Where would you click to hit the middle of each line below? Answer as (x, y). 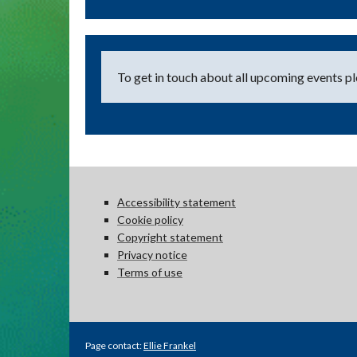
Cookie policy (150, 220)
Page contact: (114, 345)
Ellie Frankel (170, 345)
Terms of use (150, 273)
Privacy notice (152, 255)
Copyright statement (170, 237)
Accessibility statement (177, 202)
